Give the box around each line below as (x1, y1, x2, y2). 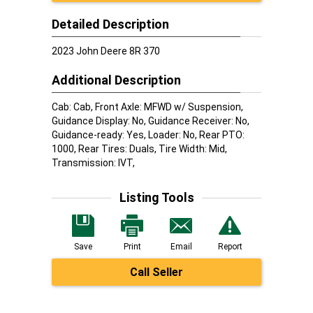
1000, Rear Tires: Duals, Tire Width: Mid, (52, 143, 227, 154)
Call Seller (130, 265, 183, 279)
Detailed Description (52, 17, 169, 31)
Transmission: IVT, (52, 157, 135, 168)
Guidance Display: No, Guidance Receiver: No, (52, 115, 249, 126)
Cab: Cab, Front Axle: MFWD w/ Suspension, (52, 101, 243, 112)
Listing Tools (119, 190, 194, 205)
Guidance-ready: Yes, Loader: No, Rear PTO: (52, 129, 245, 140)
